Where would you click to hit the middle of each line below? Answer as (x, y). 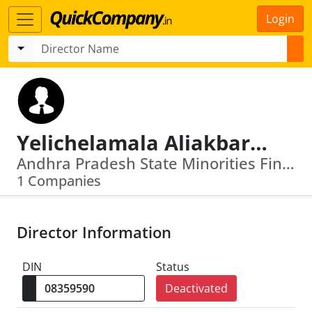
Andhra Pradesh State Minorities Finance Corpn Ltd (288, 163)
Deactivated (196, 288)
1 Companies (59, 181)
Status (173, 267)
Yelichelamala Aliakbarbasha (259, 142)
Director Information (94, 232)
